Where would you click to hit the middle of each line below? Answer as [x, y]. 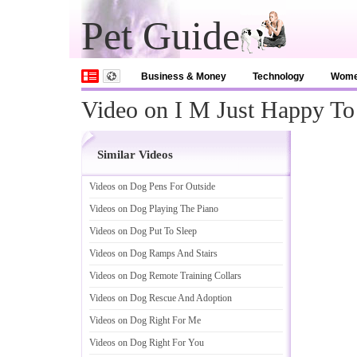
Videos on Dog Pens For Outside [152, 186]
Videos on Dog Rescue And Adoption [161, 298]
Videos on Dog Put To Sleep [143, 231]
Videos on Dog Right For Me [145, 320]
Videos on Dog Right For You [147, 343]
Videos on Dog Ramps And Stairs [153, 253]
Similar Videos [135, 155]
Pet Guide [161, 36]
